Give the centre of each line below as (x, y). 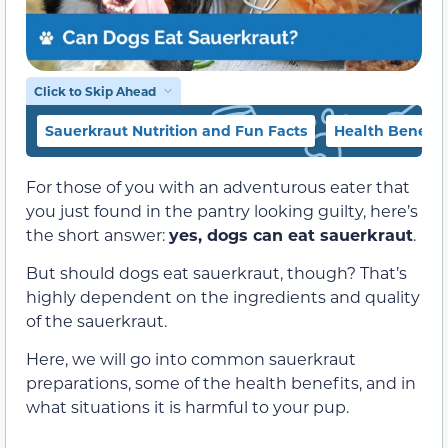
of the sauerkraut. (96, 321)
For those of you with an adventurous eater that (218, 186)
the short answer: (97, 234)
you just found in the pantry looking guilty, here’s (222, 210)
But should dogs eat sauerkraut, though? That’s (216, 273)
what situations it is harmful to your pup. (187, 407)
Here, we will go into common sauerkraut (191, 359)
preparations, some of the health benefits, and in (221, 383)
